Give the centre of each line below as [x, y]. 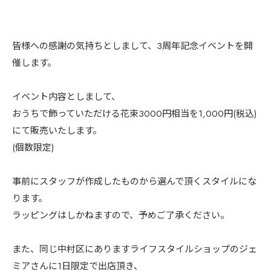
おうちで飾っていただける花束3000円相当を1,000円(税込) [134, 113]
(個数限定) [33, 147]
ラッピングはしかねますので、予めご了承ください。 [121, 215]
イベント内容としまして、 [66, 96]
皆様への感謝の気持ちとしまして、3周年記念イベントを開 [132, 46]
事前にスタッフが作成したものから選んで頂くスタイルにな [134, 181]
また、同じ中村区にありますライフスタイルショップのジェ [135, 249]
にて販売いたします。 [57, 130]
